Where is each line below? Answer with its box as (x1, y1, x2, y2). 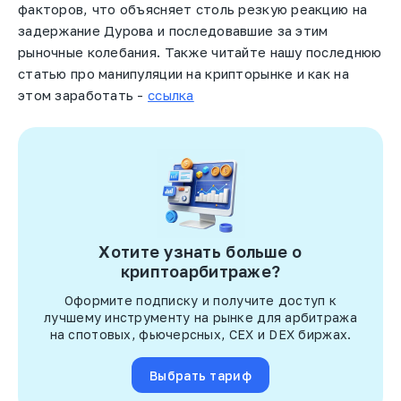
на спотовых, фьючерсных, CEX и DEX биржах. (49, 327, 352, 343)
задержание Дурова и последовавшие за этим (18, 22, 328, 39)
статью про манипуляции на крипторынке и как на (18, 65, 349, 82)
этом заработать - (18, 87, 149, 104)
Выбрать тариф (149, 367, 252, 383)
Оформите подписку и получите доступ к (64, 293, 337, 309)
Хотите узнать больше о (98, 242, 303, 262)
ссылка (148, 87, 194, 104)
